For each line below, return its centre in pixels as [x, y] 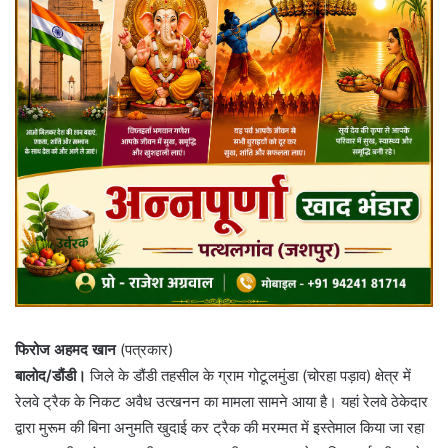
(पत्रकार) [144, 350]
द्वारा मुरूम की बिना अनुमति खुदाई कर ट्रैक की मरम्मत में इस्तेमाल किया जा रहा [219, 428]
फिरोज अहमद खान [65, 350]
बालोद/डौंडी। [50, 376]
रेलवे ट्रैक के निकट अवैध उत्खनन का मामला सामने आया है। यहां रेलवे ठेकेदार [221, 402]
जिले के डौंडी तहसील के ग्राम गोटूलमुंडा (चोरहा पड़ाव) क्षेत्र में [248, 376]
